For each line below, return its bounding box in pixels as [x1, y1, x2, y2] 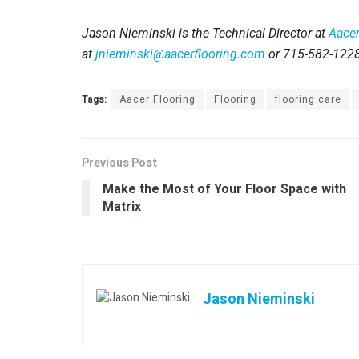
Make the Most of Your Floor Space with [103, 179, 346, 199]
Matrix [103, 196, 141, 216]
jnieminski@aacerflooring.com [95, 46, 265, 62]
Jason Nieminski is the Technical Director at [82, 25, 329, 41]
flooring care [275, 91, 341, 107]
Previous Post [82, 154, 157, 171]
